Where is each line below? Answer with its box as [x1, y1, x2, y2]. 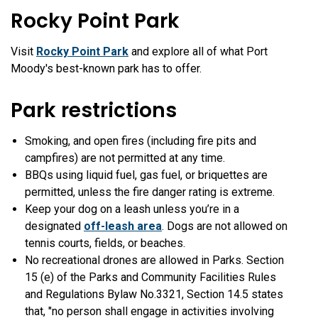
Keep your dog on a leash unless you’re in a [25, 202, 239, 216]
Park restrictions [11, 97, 177, 125]
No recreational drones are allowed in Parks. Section [25, 253, 284, 268]
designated [25, 219, 84, 234]
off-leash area [84, 219, 162, 234]
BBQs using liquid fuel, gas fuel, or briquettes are [25, 168, 268, 182]
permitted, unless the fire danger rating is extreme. [25, 185, 278, 199]
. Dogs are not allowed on [162, 219, 287, 234]
